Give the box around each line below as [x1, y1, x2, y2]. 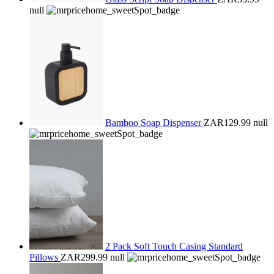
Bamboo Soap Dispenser [105, 117, 204, 128]
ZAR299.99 [61, 252, 108, 262]
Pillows [29, 252, 61, 262]
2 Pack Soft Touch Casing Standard [105, 241, 243, 251]
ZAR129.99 [204, 117, 251, 128]
